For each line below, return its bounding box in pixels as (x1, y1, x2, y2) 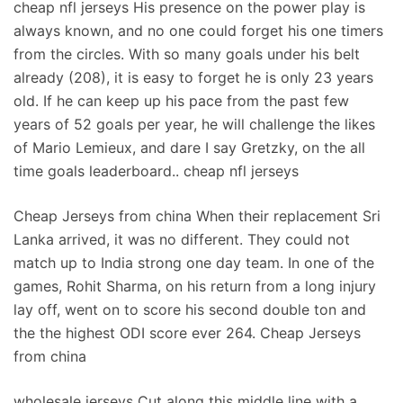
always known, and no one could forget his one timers (13, 22, 383, 40)
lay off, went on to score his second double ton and (13, 300, 366, 318)
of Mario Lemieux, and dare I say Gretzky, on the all (13, 139, 365, 157)
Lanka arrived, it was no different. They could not (13, 230, 350, 248)
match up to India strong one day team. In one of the (13, 254, 374, 272)
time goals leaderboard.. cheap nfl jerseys (13, 162, 299, 180)
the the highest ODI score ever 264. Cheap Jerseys (13, 324, 361, 342)
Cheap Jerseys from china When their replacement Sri (13, 207, 381, 225)
